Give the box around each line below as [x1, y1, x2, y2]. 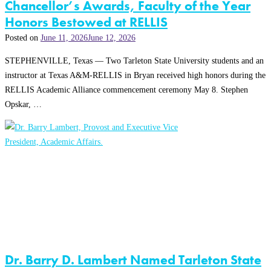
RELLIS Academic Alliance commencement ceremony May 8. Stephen [5, 85, 248, 95]
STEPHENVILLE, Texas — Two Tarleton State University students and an [5, 56, 264, 66]
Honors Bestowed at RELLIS [5, 13, 168, 30]
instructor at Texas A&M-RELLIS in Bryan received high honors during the [5, 70, 266, 80]
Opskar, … [5, 99, 42, 109]
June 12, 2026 [88, 32, 135, 42]
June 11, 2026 [41, 32, 88, 42]
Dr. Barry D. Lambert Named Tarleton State [5, 252, 261, 269]
